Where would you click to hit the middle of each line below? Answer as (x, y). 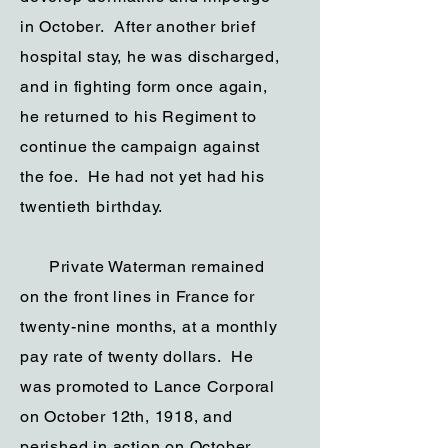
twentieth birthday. (92, 206)
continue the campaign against (140, 146)
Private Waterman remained (142, 266)
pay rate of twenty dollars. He (137, 356)
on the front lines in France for (137, 296)
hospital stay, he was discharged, (150, 56)
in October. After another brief (138, 26)
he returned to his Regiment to (139, 116)
